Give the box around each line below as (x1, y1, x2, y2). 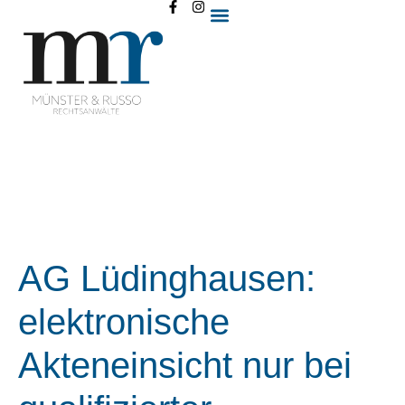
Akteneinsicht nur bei (18, 345, 352, 385)
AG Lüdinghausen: (18, 259, 316, 298)
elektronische (18, 302, 230, 342)
